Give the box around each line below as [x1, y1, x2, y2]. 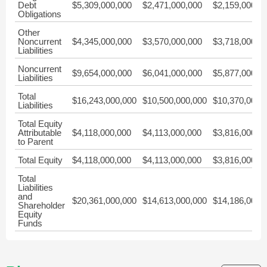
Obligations [18, 9, 61, 19]
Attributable [18, 128, 61, 138]
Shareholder [18, 200, 65, 210]
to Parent [18, 136, 53, 147]
